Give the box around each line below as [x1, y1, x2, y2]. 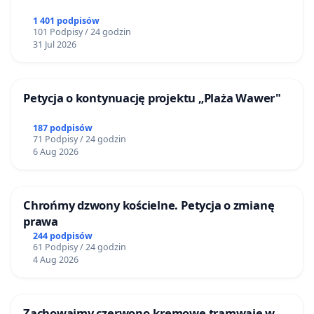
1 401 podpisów [32, 14, 100, 27]
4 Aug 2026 [32, 254, 78, 266]
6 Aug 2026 [32, 146, 78, 158]
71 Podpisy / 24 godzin [32, 133, 126, 146]
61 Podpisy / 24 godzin [32, 241, 126, 254]
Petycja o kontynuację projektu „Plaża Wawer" [23, 89, 281, 106]
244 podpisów [32, 230, 93, 243]
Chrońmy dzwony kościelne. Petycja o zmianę [23, 197, 275, 214]
